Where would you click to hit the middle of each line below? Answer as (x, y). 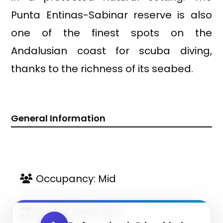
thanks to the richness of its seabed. (102, 69)
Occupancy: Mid (76, 179)
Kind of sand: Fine (80, 212)
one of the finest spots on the (111, 33)
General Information (58, 118)
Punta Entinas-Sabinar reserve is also (111, 15)
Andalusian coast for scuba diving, (111, 51)
